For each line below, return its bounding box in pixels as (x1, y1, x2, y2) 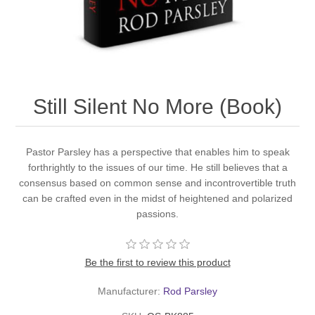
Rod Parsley (163, 285, 217, 297)
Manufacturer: (98, 285, 160, 297)
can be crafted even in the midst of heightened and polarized (22, 193, 292, 205)
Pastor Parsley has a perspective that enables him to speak (25, 146, 290, 158)
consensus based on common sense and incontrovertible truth (19, 177, 296, 189)
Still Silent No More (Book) (33, 95, 282, 119)
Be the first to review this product (84, 257, 231, 269)
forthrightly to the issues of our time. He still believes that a (27, 162, 288, 174)
